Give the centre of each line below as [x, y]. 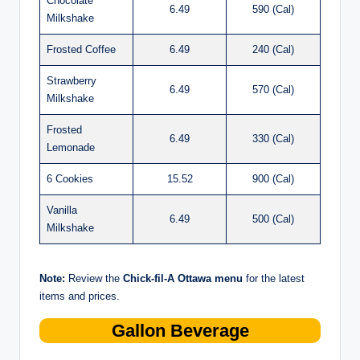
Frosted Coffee [81, 49]
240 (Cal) [273, 49]
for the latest [274, 278]
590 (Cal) [273, 9]
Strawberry [72, 80]
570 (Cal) [273, 89]
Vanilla [62, 210]
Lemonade [71, 147]
